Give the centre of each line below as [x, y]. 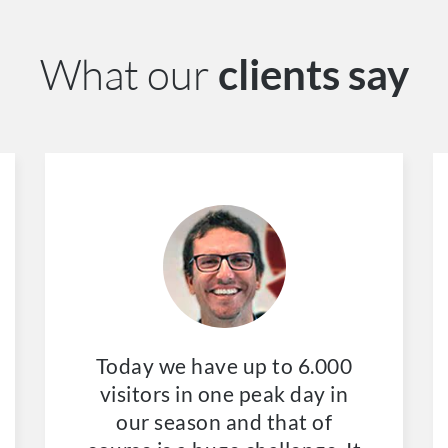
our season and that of [224, 421]
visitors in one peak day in [224, 393]
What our [128, 73]
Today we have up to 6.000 [224, 365]
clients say [313, 73]
